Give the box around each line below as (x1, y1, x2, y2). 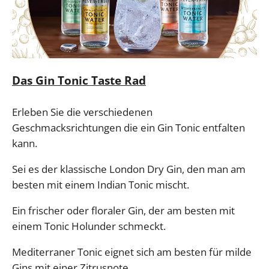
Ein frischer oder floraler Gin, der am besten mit (12, 203, 235, 217)
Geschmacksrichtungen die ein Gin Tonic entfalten (12, 120, 245, 134)
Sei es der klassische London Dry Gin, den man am (12, 162, 246, 176)
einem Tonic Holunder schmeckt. (12, 219, 166, 233)
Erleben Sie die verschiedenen (12, 104, 153, 119)
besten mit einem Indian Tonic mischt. (12, 177, 189, 192)
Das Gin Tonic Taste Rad (12, 73, 146, 89)
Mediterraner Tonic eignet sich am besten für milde (12, 244, 252, 259)
